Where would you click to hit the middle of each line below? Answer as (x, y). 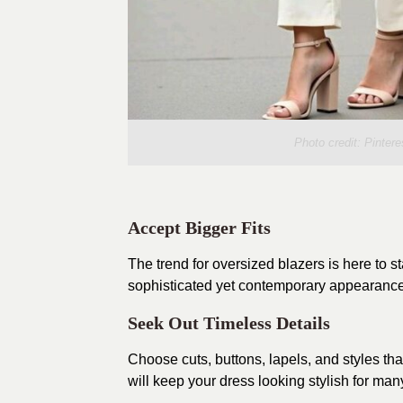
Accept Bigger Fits (199, 227)
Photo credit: (329, 142)
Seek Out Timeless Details (229, 322)
